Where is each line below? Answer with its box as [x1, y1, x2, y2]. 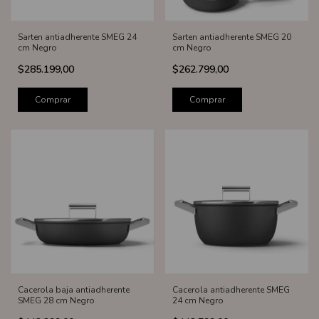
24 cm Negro [172, 294, 224, 306]
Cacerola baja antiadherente [18, 283, 130, 296]
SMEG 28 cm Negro [18, 294, 95, 306]
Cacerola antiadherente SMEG [172, 283, 290, 296]
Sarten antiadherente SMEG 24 [18, 31, 137, 43]
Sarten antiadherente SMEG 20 [172, 31, 291, 43]
